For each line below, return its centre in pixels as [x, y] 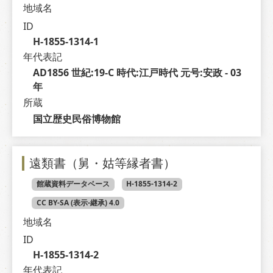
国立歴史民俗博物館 [76, 119]
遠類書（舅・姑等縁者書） [102, 163]
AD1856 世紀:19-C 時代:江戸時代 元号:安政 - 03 [137, 73]
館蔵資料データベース [73, 184]
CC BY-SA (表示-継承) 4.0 [78, 202]
